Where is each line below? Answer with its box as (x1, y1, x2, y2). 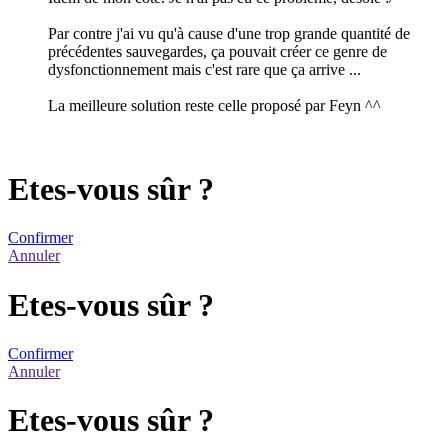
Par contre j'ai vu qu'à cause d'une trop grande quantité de (48, 25, 410, 43)
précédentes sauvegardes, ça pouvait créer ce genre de (48, 43, 387, 61)
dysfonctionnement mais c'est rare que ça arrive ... (48, 61, 361, 79)
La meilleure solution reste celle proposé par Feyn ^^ (48, 97, 381, 115)
